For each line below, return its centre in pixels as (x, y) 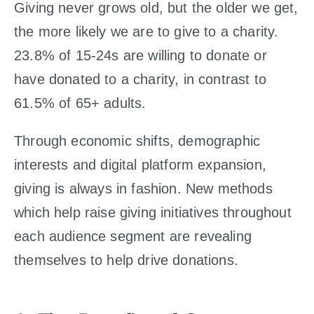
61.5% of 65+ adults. (80, 103)
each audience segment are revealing (133, 236)
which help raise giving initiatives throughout (153, 212)
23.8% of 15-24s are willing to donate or (141, 55)
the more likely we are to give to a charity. (146, 32)
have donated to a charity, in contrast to (140, 79)
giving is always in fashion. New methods (143, 189)
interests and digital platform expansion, (140, 165)
